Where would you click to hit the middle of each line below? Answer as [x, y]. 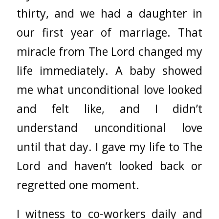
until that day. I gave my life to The [109, 147]
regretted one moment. [78, 185]
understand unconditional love [109, 128]
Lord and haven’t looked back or [109, 166]
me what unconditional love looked [109, 90]
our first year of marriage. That [109, 33]
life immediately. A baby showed [109, 71]
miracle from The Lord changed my [109, 52]
